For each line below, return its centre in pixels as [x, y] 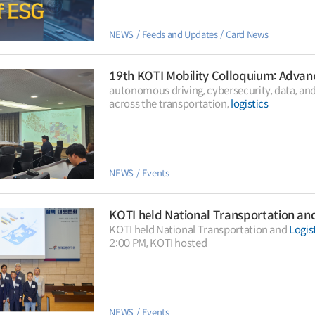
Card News [247, 34]
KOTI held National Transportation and [199, 230]
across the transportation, [170, 104]
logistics [249, 104]
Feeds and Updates [180, 34]
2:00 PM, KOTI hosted [158, 243]
